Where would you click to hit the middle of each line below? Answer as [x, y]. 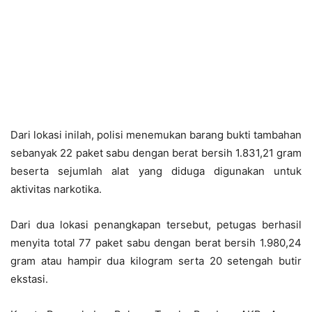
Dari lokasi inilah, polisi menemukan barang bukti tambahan [156, 134]
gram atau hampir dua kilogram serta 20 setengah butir [156, 260]
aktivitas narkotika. [56, 189]
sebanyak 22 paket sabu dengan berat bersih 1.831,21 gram [156, 153]
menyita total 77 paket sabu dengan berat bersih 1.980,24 [156, 242]
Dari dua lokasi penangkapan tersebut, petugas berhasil [156, 224]
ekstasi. [29, 279]
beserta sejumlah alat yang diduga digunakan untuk [156, 171]
